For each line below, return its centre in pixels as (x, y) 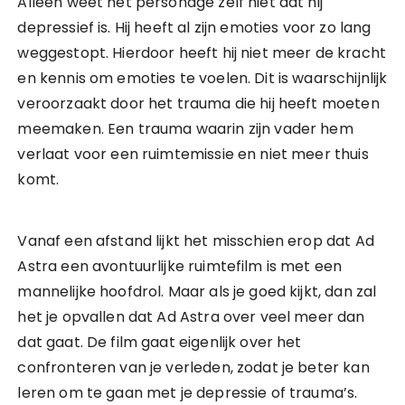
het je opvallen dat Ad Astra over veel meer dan (191, 317)
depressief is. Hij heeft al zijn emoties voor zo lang (194, 28)
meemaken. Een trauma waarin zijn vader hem (185, 129)
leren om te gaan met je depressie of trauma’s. (189, 393)
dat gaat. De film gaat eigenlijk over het (160, 342)
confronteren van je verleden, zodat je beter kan (193, 367)
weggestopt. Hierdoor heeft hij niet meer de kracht (202, 53)
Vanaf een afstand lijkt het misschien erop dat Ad (196, 241)
